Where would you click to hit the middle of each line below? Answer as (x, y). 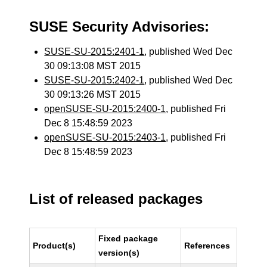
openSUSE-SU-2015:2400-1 (105, 109)
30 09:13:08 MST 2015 (93, 66)
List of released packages (116, 199)
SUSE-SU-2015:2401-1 (94, 52)
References (207, 246)
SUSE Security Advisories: (119, 27)
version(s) (119, 253)
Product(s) (55, 246)
